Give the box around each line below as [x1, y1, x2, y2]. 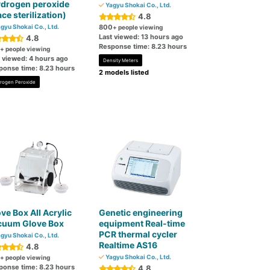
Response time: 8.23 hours [99, 42, 187, 51]
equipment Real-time [99, 218, 186, 228]
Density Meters [103, 57, 139, 63]
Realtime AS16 [99, 240, 158, 250]
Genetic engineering [99, 207, 183, 218]
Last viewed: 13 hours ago [99, 33, 184, 41]
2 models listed [99, 68, 149, 77]
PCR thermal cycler [99, 229, 178, 239]
